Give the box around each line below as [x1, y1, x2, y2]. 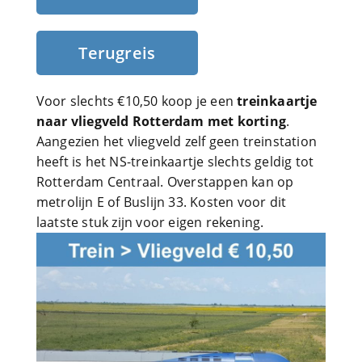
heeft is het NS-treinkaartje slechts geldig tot [36, 153, 314, 170]
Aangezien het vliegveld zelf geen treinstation [36, 133, 317, 150]
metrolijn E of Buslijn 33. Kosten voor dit [36, 193, 287, 211]
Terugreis [78, 42, 156, 64]
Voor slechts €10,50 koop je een [36, 92, 238, 110]
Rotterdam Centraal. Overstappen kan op [36, 173, 294, 191]
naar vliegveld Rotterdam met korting [36, 112, 286, 130]
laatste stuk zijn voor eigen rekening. [36, 213, 264, 231]
